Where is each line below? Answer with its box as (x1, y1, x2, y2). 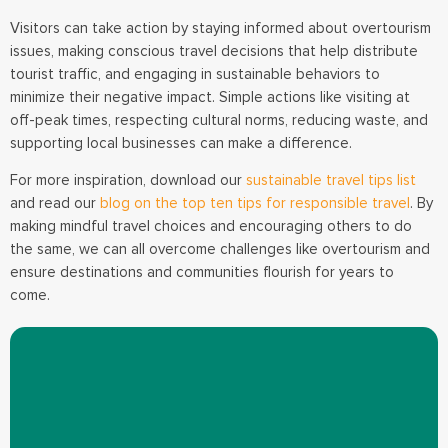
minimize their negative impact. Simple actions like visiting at (10, 87, 410, 106)
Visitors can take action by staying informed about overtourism (10, 18, 431, 37)
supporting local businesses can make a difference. (10, 133, 356, 152)
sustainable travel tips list (242, 171, 416, 190)
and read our (10, 194, 100, 213)
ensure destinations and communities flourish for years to (10, 263, 394, 282)
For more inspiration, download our (10, 171, 242, 190)
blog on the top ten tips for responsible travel (100, 194, 410, 213)
